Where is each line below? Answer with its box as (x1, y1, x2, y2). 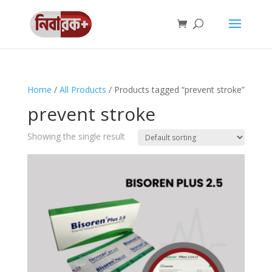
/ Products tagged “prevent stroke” (106, 84, 245, 95)
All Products (59, 84, 106, 95)
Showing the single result (27, 131, 125, 142)
